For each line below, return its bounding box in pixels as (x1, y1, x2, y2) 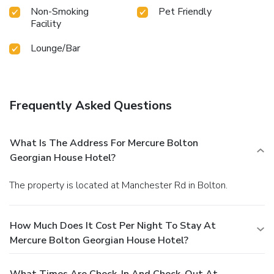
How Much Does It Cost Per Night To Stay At (10, 218, 216, 232)
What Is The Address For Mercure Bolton (10, 136, 198, 150)
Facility (31, 17, 61, 31)
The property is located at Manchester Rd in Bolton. (15, 178, 228, 192)
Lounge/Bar (31, 41, 80, 55)
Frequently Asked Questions (9, 97, 172, 114)
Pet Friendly (158, 4, 212, 18)
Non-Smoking (31, 4, 89, 18)
